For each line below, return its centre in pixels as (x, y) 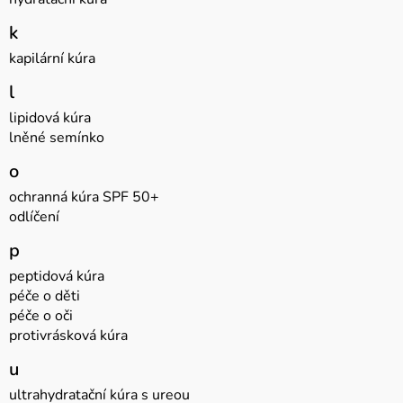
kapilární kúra (52, 59)
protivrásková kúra (68, 336)
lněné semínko (57, 138)
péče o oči (41, 316)
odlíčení (34, 217)
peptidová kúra (57, 277)
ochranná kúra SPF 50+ (84, 197)
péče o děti (45, 296)
